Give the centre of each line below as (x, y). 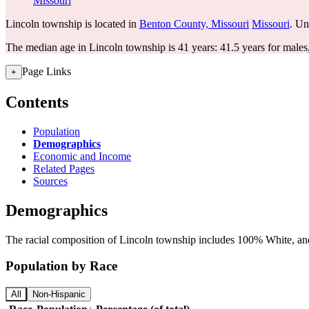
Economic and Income (82, 156)
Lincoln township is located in (72, 24)
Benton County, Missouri (194, 24)
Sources (50, 181)
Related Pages (64, 168)
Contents (37, 102)
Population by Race (61, 266)
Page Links (47, 71)
